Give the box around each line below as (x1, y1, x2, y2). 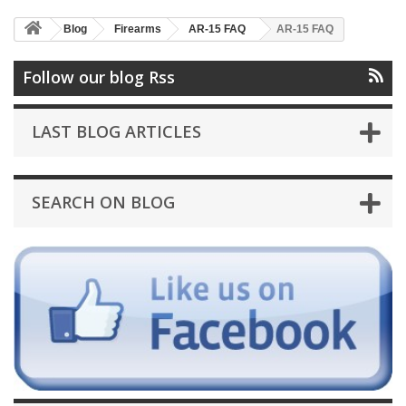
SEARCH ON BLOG (32, 190, 175, 213)
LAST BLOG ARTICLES (32, 120, 201, 142)
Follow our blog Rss (23, 65, 175, 88)
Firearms (114, 22, 161, 35)
